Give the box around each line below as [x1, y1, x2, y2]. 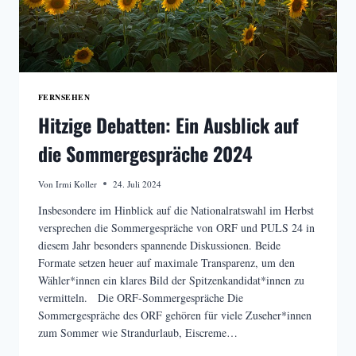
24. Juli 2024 [113, 177, 162, 190]
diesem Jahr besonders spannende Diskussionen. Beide [38, 237, 281, 253]
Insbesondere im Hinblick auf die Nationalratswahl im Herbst [38, 202, 314, 218]
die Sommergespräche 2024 [38, 139, 253, 168]
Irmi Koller [56, 177, 98, 190]
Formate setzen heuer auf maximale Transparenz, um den [38, 254, 295, 270]
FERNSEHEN [38, 91, 91, 103]
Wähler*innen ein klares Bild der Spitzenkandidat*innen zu [38, 272, 304, 288]
